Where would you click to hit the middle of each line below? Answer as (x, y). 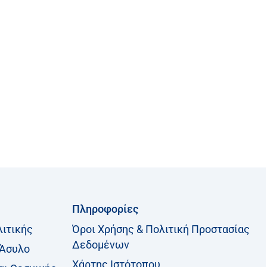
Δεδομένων (101, 245)
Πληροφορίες (105, 209)
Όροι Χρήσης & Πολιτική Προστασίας (161, 229)
